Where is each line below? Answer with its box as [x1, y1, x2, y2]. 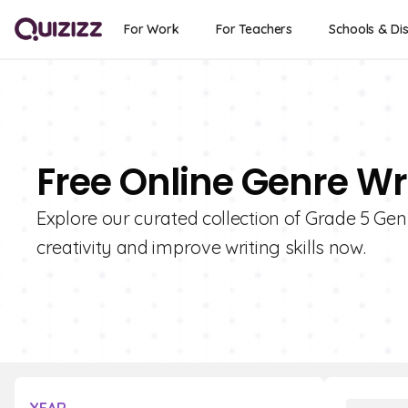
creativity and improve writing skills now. [36, 236, 366, 259]
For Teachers [215, 21, 293, 37]
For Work [124, 21, 179, 37]
